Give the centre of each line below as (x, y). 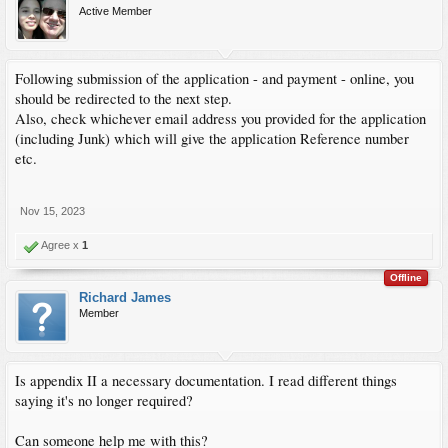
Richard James (125, 297)
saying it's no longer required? (104, 400)
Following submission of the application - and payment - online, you (214, 78)
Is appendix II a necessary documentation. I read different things (206, 380)
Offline (406, 277)
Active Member (115, 10)
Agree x (60, 244)
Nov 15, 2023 (52, 210)
